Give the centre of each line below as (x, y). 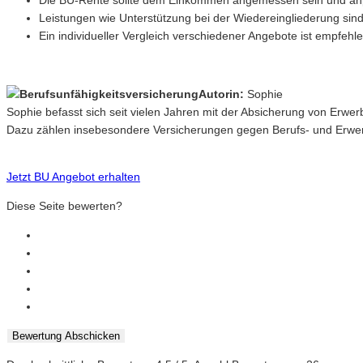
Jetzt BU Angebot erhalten (73, 177)
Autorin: (221, 94)
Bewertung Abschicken (66, 336)
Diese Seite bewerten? (64, 206)
